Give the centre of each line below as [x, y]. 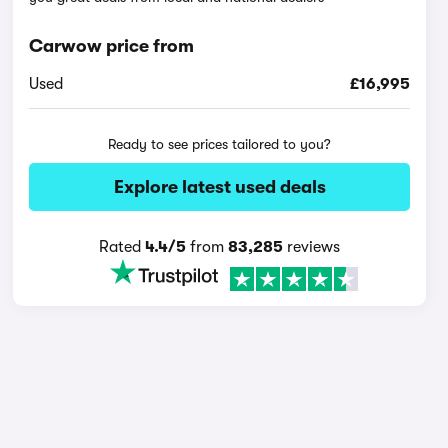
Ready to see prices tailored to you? [220, 144]
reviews [312, 247]
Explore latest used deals [219, 187]
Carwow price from [112, 46]
